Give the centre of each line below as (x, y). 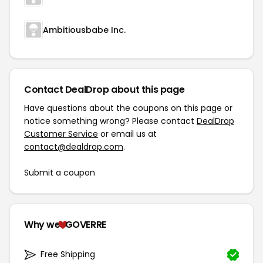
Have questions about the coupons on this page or (128, 108)
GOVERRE (85, 225)
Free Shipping (68, 254)
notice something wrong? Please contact (110, 121)
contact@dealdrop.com (74, 147)
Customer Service (61, 134)
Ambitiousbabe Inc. (84, 30)
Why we (42, 225)
